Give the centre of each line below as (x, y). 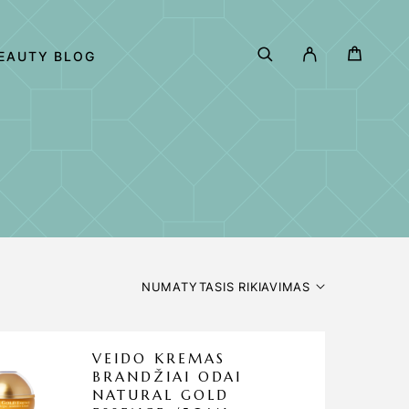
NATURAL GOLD (161, 395)
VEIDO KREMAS (159, 358)
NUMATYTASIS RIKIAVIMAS (225, 287)
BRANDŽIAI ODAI (167, 377)
